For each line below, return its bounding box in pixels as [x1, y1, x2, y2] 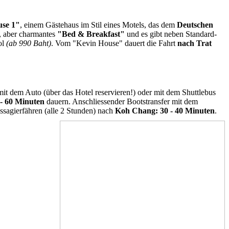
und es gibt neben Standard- [125, 30, 217, 39]
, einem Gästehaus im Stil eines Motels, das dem [20, 20, 175, 30]
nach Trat [177, 39, 212, 48]
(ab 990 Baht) [4, 39, 51, 48]
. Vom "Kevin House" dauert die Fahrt [51, 39, 177, 48]
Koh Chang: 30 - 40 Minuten [115, 106, 215, 115]
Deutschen [175, 20, 213, 30]
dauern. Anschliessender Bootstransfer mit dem [44, 97, 198, 106]
